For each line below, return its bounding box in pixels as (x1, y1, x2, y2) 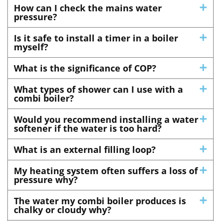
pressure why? (14, 174, 78, 186)
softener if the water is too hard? (14, 122, 162, 135)
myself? (14, 41, 48, 53)
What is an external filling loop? (14, 144, 156, 156)
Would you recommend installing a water (14, 113, 198, 126)
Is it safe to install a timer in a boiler (14, 32, 178, 44)
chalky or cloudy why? (14, 204, 111, 216)
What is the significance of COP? (14, 62, 156, 74)
